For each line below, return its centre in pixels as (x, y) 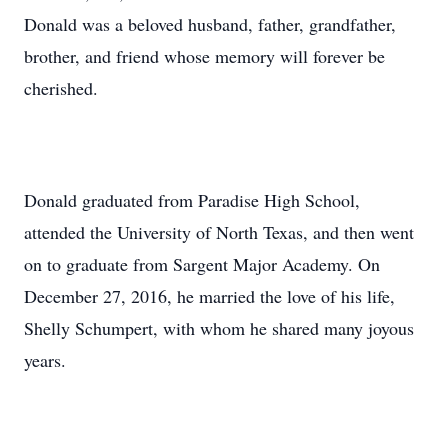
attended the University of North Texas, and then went (219, 232)
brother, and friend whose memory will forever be (204, 56)
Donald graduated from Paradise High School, (192, 200)
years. (45, 360)
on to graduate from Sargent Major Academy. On (202, 264)
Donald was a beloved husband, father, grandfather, (210, 24)
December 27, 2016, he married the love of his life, (209, 296)
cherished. (61, 88)
